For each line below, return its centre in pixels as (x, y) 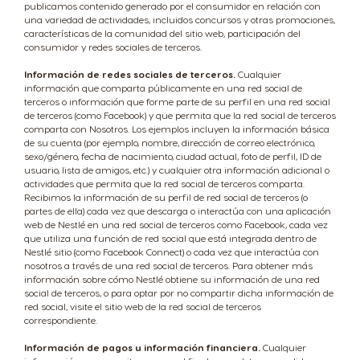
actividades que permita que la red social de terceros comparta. (164, 183)
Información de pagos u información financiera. (142, 347)
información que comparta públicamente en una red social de (163, 88)
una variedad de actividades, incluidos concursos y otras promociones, (180, 19)
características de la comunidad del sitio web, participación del (162, 33)
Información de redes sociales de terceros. (130, 74)
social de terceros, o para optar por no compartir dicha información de (179, 292)
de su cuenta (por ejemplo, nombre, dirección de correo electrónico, (170, 142)
